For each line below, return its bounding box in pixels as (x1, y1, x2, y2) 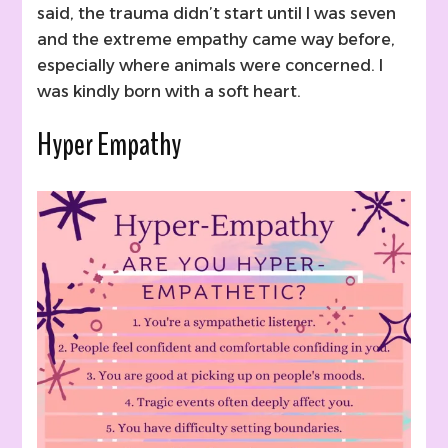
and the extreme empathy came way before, (37, 30, 396, 50)
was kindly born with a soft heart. (37, 82, 302, 102)
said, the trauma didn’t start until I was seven (37, 4, 397, 24)
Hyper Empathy (37, 123, 182, 167)
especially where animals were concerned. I (37, 56, 384, 76)
